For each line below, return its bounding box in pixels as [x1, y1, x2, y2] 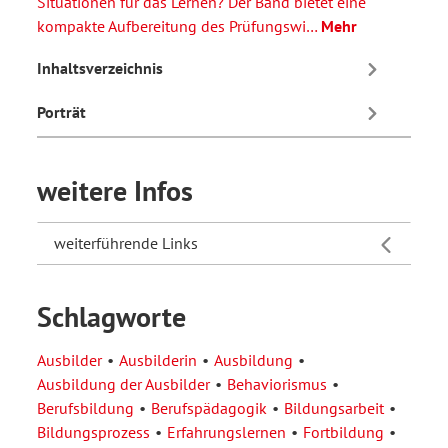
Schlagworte [37, 297, 186, 335]
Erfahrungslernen [167, 421, 286, 442]
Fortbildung [303, 421, 384, 442]
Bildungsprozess [37, 421, 150, 442]
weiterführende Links [54, 232, 198, 253]
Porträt [37, 102, 86, 123]
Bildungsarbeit [284, 397, 384, 418]
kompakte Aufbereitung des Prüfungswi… [37, 15, 321, 36]
